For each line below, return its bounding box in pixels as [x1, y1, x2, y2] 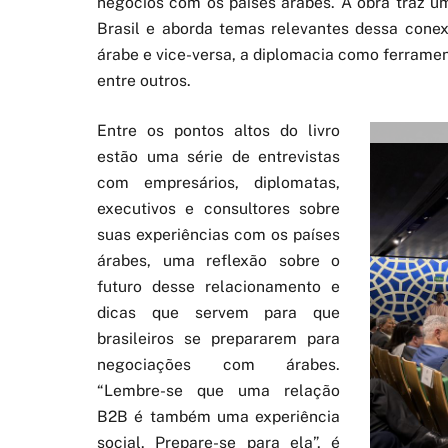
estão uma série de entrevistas [97, 146, 340, 166]
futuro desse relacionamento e [97, 276, 340, 296]
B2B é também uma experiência [97, 406, 340, 426]
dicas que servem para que [97, 302, 340, 322]
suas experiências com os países [97, 224, 340, 244]
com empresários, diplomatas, [97, 172, 340, 192]
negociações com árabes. [97, 354, 340, 374]
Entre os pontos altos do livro [97, 120, 340, 140]
